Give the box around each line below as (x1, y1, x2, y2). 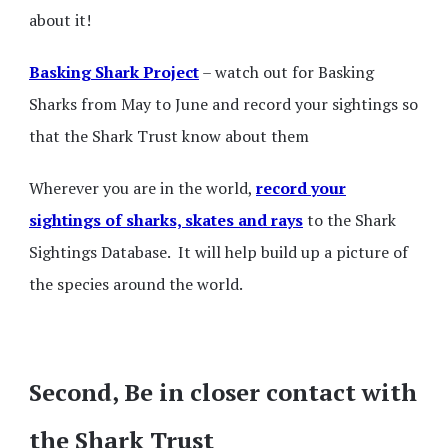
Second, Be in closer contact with (29, 376, 417, 408)
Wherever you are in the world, (29, 176, 256, 199)
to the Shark (307, 208, 396, 231)
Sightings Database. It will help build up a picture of (29, 240, 408, 263)
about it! (29, 8, 91, 31)
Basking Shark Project (29, 60, 199, 83)
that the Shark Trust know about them (29, 124, 309, 147)
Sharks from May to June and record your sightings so (29, 92, 418, 115)
